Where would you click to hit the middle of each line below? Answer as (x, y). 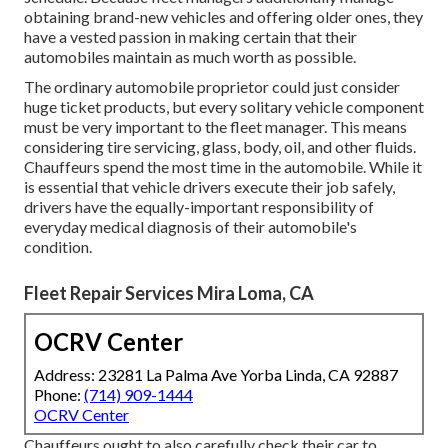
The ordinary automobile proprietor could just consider (212, 87)
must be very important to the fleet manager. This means (215, 127)
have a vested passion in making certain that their (190, 37)
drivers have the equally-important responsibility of (199, 207)
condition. (58, 247)
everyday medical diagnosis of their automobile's (190, 227)
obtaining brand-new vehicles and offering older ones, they (223, 17)
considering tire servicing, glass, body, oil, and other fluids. (220, 147)
